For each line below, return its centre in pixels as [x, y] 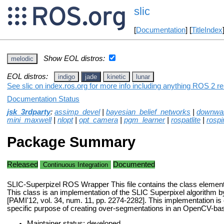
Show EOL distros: [74, 58]
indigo [66, 76]
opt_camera [98, 120]
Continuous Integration [75, 164]
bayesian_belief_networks [148, 112]
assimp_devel [77, 112]
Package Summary [71, 142]
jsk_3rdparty [29, 112]
